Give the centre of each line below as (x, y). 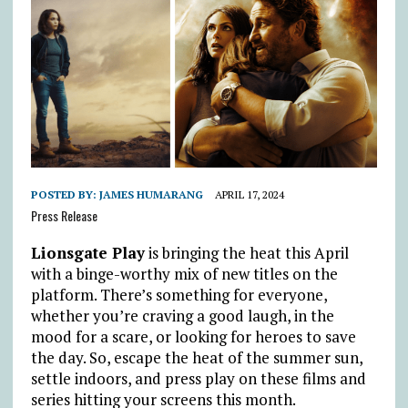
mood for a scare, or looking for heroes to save (193, 337)
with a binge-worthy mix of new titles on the (184, 274)
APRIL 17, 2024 (249, 195)
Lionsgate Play (87, 253)
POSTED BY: (65, 195)
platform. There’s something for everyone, (178, 295)
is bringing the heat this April (246, 253)
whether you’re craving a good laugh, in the (182, 316)
